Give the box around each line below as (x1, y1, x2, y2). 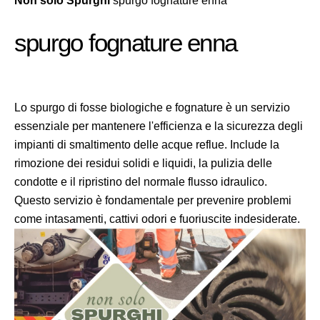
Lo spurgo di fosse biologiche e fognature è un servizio (14, 101, 290, 114)
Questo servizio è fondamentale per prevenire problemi (14, 194, 291, 206)
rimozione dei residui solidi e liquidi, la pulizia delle (14, 157, 272, 169)
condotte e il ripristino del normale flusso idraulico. (14, 176, 267, 188)
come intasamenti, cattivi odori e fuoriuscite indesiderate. (14, 213, 300, 225)
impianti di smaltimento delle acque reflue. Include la (14, 139, 279, 151)
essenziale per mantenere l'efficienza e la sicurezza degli (14, 120, 303, 132)
